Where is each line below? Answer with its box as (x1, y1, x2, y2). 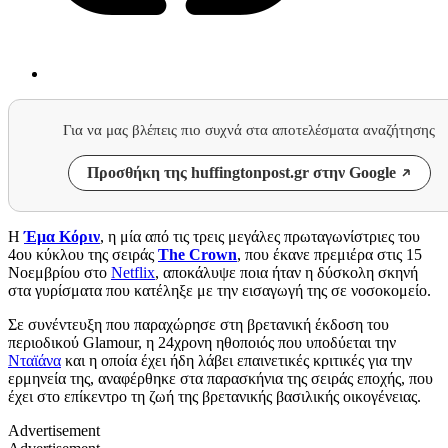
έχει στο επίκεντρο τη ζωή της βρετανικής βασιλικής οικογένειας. (8, 387, 421, 405)
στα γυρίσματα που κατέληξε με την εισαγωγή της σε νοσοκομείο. (8, 281, 435, 299)
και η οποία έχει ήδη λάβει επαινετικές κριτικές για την (61, 351, 412, 369)
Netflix (111, 263, 155, 281)
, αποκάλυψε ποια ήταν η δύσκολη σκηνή (155, 263, 418, 281)
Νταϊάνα (8, 351, 61, 369)
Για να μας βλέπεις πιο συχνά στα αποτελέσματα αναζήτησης (63, 121, 435, 138)
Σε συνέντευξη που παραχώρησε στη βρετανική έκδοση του (8, 315, 389, 333)
